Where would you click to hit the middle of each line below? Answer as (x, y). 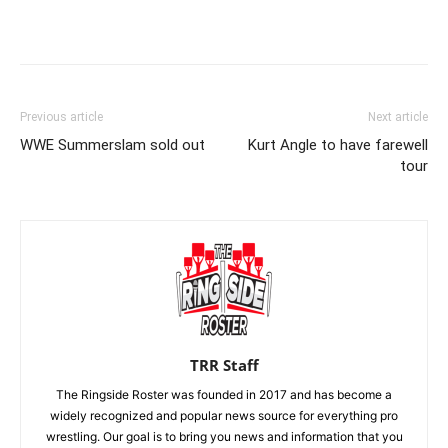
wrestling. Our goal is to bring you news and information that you (224, 436)
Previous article (61, 116)
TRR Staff (224, 364)
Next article (398, 116)
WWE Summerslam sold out (112, 144)
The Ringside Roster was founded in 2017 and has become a (224, 394)
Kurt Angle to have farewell (338, 144)
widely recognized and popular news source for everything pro (224, 415)
